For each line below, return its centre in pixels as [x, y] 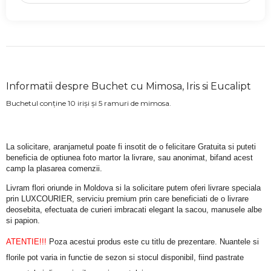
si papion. [23, 220]
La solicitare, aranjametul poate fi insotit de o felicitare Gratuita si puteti [131, 147]
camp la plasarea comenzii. [54, 169]
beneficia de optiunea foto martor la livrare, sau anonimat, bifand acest [129, 158]
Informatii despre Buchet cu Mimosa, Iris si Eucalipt [129, 87]
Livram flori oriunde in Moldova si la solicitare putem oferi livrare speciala [133, 188]
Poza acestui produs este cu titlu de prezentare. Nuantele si [153, 242]
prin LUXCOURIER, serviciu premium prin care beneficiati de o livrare [127, 198]
